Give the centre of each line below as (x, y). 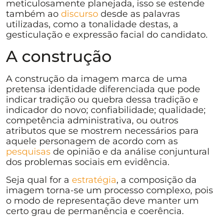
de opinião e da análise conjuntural (130, 152)
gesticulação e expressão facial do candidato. (107, 35)
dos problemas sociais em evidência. (88, 162)
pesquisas (28, 152)
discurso (80, 14)
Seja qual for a (39, 180)
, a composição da (157, 180)
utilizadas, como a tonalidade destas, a (92, 25)
